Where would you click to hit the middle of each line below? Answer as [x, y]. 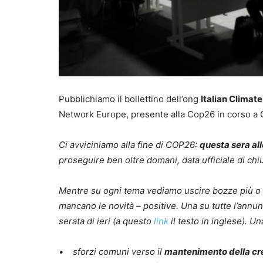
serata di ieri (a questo [105, 221]
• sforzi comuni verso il [112, 252]
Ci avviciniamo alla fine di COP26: [129, 145]
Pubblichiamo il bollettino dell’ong [130, 99]
